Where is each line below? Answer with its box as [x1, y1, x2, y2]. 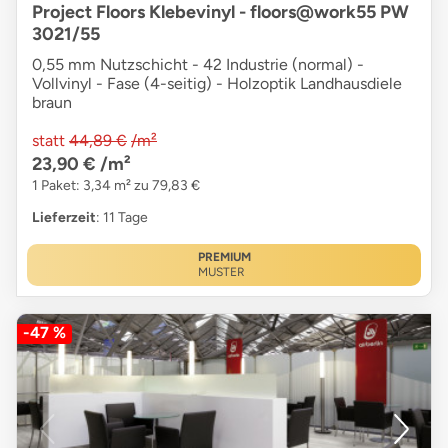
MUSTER [197, 264, 245, 279]
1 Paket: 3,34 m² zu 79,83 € [32, 176, 200, 194]
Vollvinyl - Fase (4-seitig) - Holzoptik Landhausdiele [32, 73, 402, 93]
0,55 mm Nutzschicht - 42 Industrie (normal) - [32, 54, 364, 74]
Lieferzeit [32, 208, 96, 226]
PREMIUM [197, 249, 251, 264]
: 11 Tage [96, 208, 148, 226]
